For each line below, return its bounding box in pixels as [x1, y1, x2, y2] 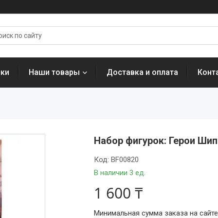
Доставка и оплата [107, 68, 178, 77]
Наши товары [29, 68, 80, 77]
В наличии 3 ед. [94, 168, 146, 177]
